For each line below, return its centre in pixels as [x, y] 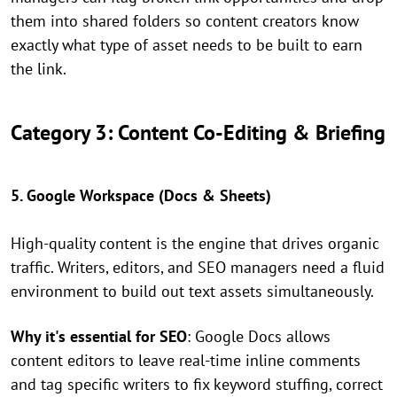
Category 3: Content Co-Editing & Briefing [198, 133]
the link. [39, 69]
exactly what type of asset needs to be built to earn [187, 45]
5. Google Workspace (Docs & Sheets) [141, 196]
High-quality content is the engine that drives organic [195, 244]
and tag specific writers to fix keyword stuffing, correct [197, 385]
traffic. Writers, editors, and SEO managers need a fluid [198, 268]
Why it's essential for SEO [99, 337]
